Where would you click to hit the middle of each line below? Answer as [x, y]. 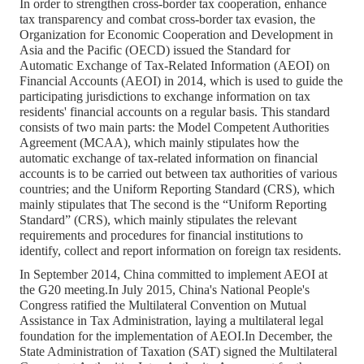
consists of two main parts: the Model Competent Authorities [174, 128]
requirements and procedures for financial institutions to [161, 236]
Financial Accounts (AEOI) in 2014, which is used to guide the [181, 81]
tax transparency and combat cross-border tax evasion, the [167, 19]
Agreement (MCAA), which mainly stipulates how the [159, 143]
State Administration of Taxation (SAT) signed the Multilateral [178, 351]
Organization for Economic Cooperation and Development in [176, 35]
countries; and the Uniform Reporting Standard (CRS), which [177, 189]
